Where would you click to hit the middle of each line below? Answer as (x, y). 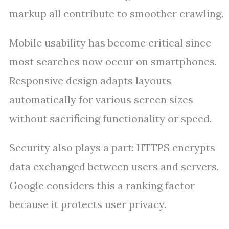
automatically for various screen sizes (101, 99)
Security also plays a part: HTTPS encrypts (112, 147)
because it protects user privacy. (88, 204)
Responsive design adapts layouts (90, 81)
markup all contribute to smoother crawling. (116, 14)
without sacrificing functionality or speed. (110, 118)
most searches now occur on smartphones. (113, 62)
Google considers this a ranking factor (102, 185)
